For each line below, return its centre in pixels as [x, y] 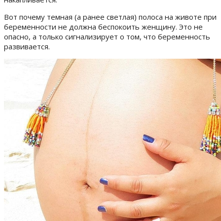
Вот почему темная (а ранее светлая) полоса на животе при [110, 17]
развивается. [27, 47]
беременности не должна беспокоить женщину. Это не [103, 27]
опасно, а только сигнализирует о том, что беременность [107, 37]
